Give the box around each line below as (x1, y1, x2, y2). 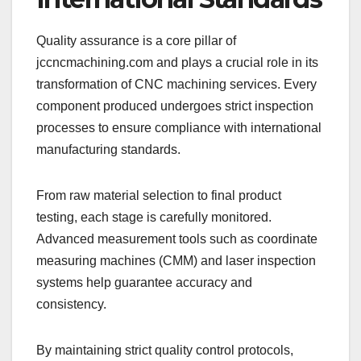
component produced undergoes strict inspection (36, 98, 313, 113)
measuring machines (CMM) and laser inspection (36, 253, 316, 268)
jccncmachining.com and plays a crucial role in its (36, 55, 318, 69)
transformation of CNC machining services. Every (36, 77, 317, 91)
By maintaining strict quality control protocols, (36, 342, 293, 357)
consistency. (36, 297, 106, 311)
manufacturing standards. (36, 142, 180, 156)
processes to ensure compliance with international (36, 120, 322, 135)
